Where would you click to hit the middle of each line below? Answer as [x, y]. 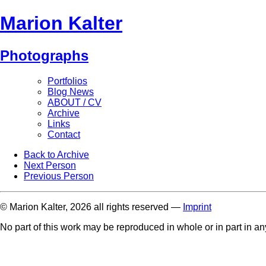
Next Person [50, 165]
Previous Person [59, 176]
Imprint [197, 207]
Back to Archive [56, 154]
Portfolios [67, 81]
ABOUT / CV [75, 102]
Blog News [71, 91]
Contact [64, 134]
